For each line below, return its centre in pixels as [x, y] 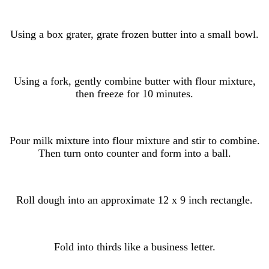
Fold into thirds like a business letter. [134, 246]
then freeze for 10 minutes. [134, 93]
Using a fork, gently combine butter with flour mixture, [134, 81]
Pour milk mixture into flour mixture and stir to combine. [134, 140]
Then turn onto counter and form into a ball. [134, 153]
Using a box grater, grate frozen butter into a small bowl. [134, 34]
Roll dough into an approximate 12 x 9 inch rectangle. [134, 200]
